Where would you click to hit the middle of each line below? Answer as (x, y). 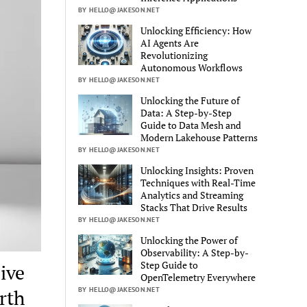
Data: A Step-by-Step (186, 112)
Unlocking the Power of (189, 240)
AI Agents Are (170, 42)
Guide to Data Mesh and (191, 125)
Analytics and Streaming (192, 195)
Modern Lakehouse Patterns (199, 137)
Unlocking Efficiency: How (196, 30)
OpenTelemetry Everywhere (198, 277)
